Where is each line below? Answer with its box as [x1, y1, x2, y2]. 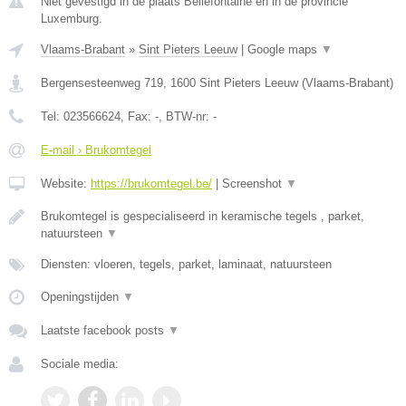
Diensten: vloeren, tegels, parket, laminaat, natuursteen [41, 257, 332, 271]
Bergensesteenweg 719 [41, 76, 163, 90]
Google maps [247, 43, 321, 56]
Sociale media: [41, 357, 119, 371]
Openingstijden [41, 290, 122, 304]
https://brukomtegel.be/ [91, 177, 212, 190]
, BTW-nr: [159, 110, 213, 123]
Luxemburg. [41, 12, 102, 25]
